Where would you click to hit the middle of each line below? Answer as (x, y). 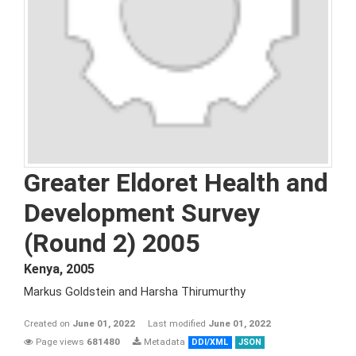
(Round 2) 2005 (112, 243)
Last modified (178, 323)
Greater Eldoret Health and (176, 183)
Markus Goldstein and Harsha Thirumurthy (135, 292)
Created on (48, 323)
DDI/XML (210, 342)
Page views (60, 342)
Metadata (163, 342)
